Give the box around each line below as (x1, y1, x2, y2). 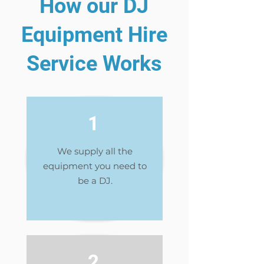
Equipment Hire (21, 22, 167, 47)
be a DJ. (77, 175, 113, 186)
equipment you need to (43, 160, 147, 171)
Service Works (26, 51, 162, 76)
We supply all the (57, 146, 133, 157)
